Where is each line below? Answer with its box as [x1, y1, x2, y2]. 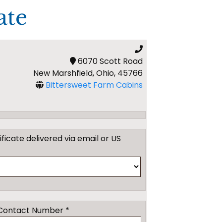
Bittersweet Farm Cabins [46, 79, 143, 91]
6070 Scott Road [76, 55, 143, 67]
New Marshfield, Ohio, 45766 [33, 67, 143, 79]
